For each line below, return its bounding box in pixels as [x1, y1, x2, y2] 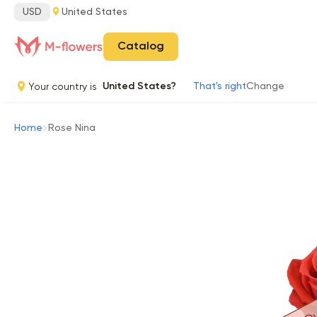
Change [246, 81, 284, 91]
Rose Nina [48, 123, 96, 133]
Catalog [117, 41, 164, 52]
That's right [193, 81, 246, 91]
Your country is [28, 81, 103, 92]
